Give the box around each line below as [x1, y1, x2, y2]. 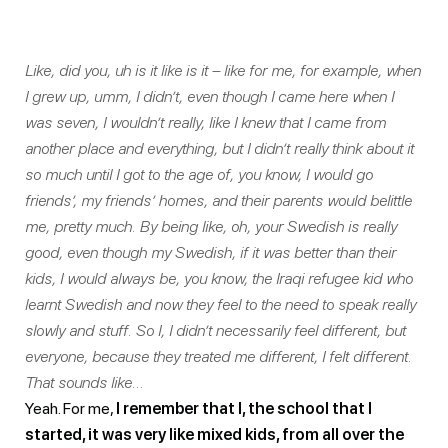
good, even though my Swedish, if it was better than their [25, 242, 396, 262]
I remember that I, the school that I [116, 398, 372, 418]
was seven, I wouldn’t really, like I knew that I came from [25, 112, 386, 132]
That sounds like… [25, 372, 144, 392]
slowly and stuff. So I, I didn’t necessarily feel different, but [25, 320, 406, 340]
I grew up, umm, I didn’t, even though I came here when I [25, 86, 394, 106]
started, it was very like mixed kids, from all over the [25, 424, 404, 444]
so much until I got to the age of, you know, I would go [25, 164, 373, 184]
